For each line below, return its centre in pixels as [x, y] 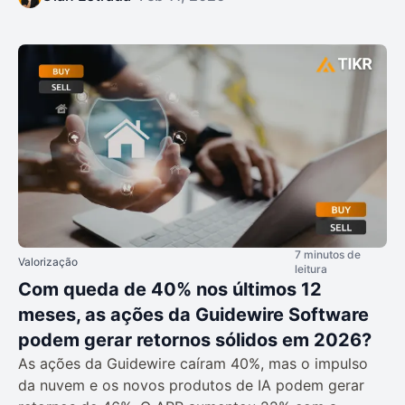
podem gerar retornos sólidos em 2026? [195, 339]
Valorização [48, 261]
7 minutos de [328, 254]
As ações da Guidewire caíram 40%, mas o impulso [193, 363]
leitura [311, 268]
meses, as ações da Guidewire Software [193, 314]
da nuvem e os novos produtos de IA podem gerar [191, 385]
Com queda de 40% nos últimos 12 [170, 289]
